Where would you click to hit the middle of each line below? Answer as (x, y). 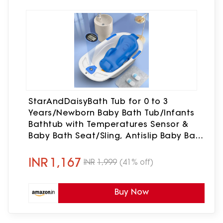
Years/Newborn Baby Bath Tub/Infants (111, 112)
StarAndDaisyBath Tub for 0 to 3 (98, 101)
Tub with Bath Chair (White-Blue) (99, 147)
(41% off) (136, 162)
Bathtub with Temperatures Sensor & (108, 124)
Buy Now (131, 191)
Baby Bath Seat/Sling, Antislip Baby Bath (116, 135)
